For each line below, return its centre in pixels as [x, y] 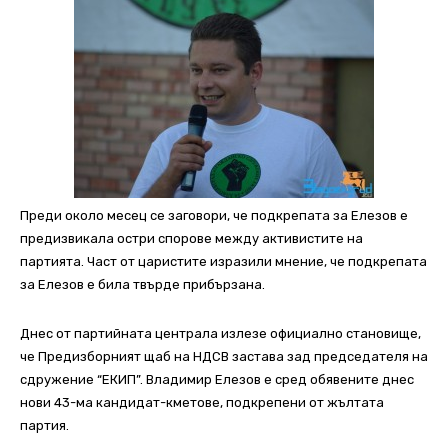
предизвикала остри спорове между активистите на [191, 239]
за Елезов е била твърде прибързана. [142, 285]
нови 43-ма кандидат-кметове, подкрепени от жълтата [202, 403]
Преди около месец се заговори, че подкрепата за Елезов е [214, 216]
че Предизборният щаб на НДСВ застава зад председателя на [224, 357]
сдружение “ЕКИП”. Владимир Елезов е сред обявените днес [217, 380]
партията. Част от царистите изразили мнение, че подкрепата [223, 262]
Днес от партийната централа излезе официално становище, [220, 334]
